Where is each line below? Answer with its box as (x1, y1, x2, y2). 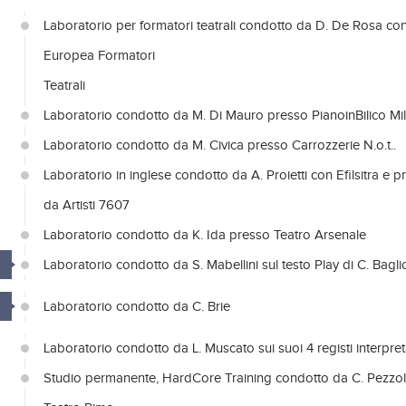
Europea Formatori (43, 48, 155, 63)
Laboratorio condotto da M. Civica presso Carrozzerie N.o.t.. (43, 138, 396, 153)
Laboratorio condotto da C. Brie (43, 299, 230, 314)
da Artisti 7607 (43, 198, 130, 213)
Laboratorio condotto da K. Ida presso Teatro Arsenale (43, 227, 366, 243)
